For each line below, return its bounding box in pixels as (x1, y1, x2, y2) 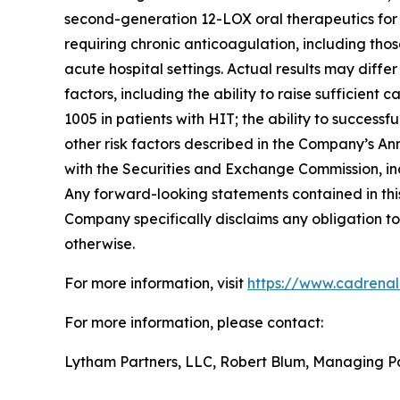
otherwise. (64, 235, 135, 254)
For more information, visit (64, 274, 247, 293)
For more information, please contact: (64, 313, 323, 332)
